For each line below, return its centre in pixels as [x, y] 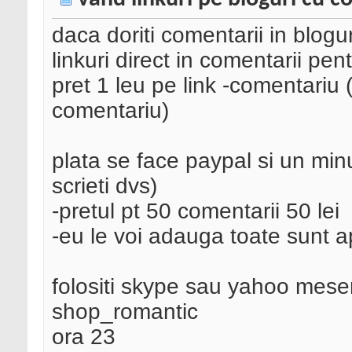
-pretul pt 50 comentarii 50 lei [196, 211]
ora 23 [84, 337]
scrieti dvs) [104, 186]
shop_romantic [125, 312]
